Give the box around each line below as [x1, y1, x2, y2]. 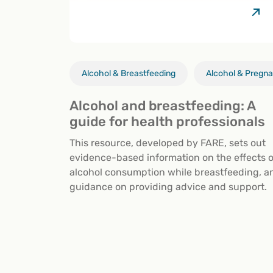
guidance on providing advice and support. [69, 181, 267, 193]
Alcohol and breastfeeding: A [69, 97, 255, 115]
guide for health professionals [69, 113, 265, 130]
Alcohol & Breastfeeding [82, 68, 175, 79]
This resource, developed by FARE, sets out [69, 137, 266, 149]
